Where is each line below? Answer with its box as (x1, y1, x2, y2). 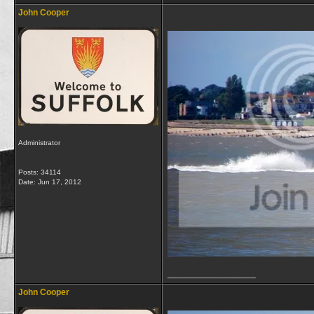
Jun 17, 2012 (38, 178, 81, 186)
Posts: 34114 (18, 168, 61, 176)
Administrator (18, 139, 60, 146)
